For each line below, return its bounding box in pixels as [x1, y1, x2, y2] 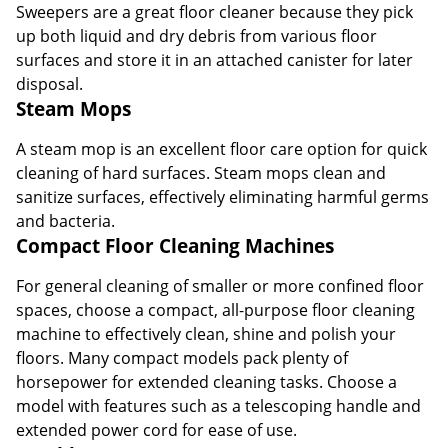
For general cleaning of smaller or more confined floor [16, 274, 424, 297]
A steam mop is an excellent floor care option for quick [16, 137, 427, 160]
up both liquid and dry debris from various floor [16, 24, 377, 47]
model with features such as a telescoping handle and [16, 394, 421, 417]
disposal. [16, 72, 83, 95]
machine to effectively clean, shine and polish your [16, 322, 396, 345]
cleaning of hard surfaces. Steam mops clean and [16, 161, 386, 184]
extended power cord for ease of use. [16, 418, 297, 441]
